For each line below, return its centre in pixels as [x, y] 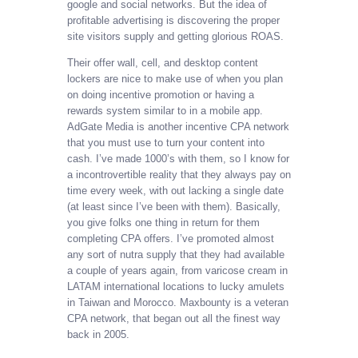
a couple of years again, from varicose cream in [177, 270]
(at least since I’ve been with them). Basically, [174, 206]
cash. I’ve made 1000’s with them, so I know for [178, 158]
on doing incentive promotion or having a [161, 94]
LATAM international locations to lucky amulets [176, 286]
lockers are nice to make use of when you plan [175, 78]
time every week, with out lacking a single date [175, 190]
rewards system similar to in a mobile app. [165, 110]
